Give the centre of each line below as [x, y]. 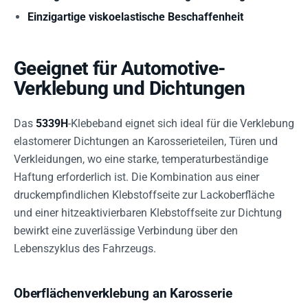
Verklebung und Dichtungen [130, 88]
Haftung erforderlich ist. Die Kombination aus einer [136, 177]
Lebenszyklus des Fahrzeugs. [85, 249]
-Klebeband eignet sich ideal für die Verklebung [181, 123]
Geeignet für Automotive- [120, 68]
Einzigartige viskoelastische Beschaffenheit [135, 17]
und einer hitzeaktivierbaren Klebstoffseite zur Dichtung [148, 213]
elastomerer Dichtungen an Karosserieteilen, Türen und [146, 141]
